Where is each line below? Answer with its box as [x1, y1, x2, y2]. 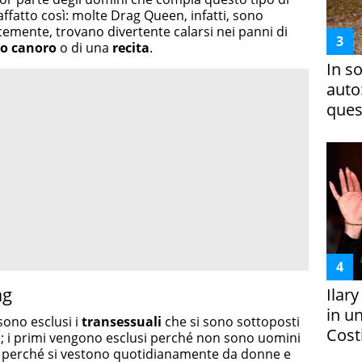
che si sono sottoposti [162, 312, 300, 330]
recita [109, 39, 149, 57]
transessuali [82, 312, 162, 330]
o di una [57, 39, 109, 57]
